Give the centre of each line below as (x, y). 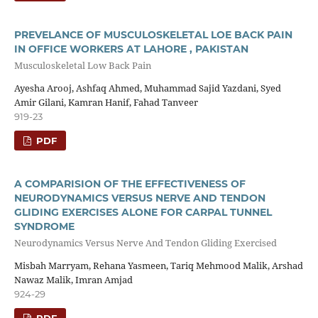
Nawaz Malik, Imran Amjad (73, 279)
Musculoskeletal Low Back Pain (82, 66)
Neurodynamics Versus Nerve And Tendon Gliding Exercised (145, 243)
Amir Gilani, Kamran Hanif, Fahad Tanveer (106, 102)
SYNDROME (44, 226)
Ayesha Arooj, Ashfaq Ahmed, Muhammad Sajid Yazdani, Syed (147, 88)
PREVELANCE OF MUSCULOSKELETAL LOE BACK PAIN (153, 35)
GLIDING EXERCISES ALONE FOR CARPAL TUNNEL (143, 212)
